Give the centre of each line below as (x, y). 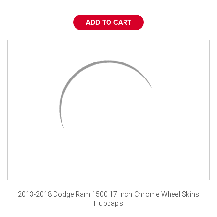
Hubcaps (108, 203)
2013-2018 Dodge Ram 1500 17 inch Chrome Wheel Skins (108, 194)
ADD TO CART (108, 23)
